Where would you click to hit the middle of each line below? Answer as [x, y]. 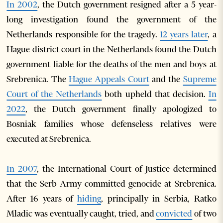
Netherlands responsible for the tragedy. [83, 34]
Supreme [200, 79]
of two [204, 214]
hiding [89, 199]
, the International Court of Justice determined [127, 169]
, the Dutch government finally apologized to [121, 109]
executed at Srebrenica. [49, 139]
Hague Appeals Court [109, 79]
